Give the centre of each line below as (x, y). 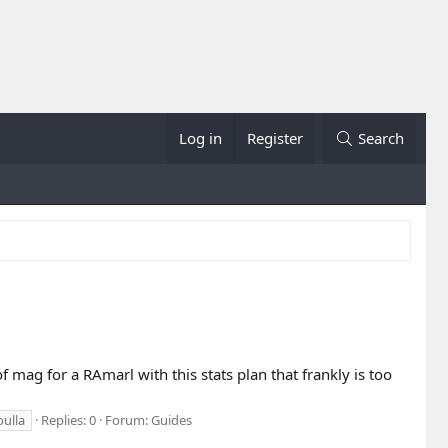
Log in (201, 137)
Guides (171, 419)
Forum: (128, 419)
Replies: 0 (68, 419)
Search (381, 137)
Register (275, 137)
